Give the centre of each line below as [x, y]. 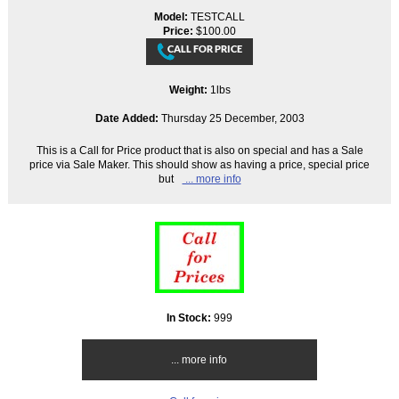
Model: [172, 17]
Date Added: [126, 118]
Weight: [189, 90]
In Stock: [190, 318]
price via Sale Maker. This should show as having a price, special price [199, 165]
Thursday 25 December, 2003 [231, 118]
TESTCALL [218, 17]
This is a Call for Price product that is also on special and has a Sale [199, 151]
